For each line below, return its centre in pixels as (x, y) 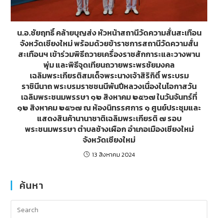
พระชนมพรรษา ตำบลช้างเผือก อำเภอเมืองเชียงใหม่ (109, 129)
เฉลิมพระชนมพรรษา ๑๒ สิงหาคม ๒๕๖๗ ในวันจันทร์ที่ (109, 97)
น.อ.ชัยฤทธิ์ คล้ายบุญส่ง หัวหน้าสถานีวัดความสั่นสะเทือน (109, 33)
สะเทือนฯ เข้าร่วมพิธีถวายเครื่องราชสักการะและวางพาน (109, 54)
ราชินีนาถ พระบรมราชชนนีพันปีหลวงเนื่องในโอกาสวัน (109, 86)
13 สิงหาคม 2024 (113, 155)
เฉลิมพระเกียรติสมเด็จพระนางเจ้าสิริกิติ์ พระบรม (109, 76)
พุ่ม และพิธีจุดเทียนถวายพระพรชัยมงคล (109, 65)
